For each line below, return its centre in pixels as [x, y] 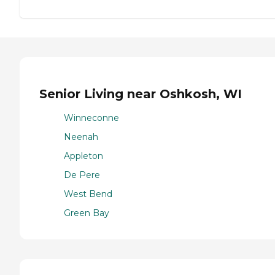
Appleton [83, 156]
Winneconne [91, 118]
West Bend [88, 194]
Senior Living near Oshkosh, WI [141, 94]
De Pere [82, 175]
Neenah [81, 137]
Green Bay [87, 213]
